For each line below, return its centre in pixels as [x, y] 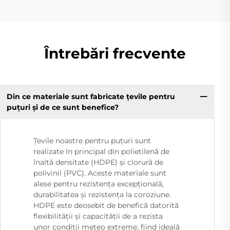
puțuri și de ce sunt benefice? [62, 107]
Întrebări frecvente [115, 53]
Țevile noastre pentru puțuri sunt [92, 141]
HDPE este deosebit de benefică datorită [106, 206]
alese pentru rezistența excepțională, [99, 184]
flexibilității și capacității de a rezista [98, 216]
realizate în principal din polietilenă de [101, 152]
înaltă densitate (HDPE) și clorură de [98, 162]
